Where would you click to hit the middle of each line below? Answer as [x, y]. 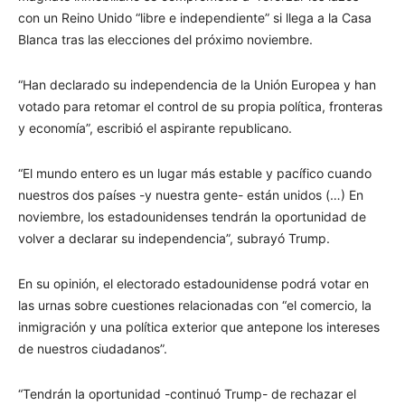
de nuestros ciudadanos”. [93, 348]
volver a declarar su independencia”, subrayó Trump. [174, 238]
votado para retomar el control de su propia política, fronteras [200, 106]
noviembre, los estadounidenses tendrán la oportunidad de [192, 216]
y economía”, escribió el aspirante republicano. [155, 127]
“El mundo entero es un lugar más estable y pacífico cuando [195, 173]
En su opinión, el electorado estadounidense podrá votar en [193, 283]
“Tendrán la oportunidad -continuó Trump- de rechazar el [187, 393]
